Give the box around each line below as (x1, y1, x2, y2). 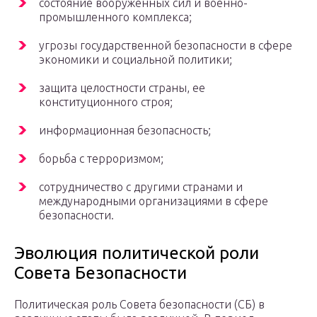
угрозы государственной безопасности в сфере (39, 39, 292, 52)
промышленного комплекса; (39, 11, 192, 24)
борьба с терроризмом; (39, 152, 163, 166)
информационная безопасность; (39, 124, 211, 137)
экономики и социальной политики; (39, 53, 232, 67)
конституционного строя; (39, 96, 173, 109)
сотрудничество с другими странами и (39, 180, 243, 194)
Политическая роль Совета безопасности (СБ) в (14, 298, 265, 311)
